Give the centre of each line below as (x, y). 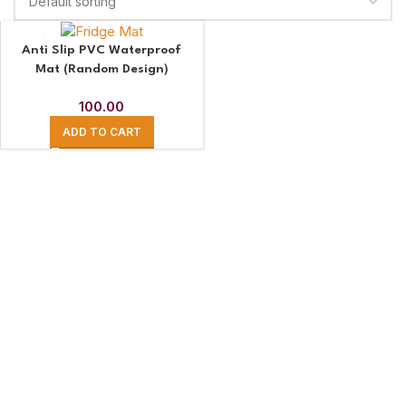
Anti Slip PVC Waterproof (102, 50)
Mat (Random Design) (101, 69)
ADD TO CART (101, 132)
